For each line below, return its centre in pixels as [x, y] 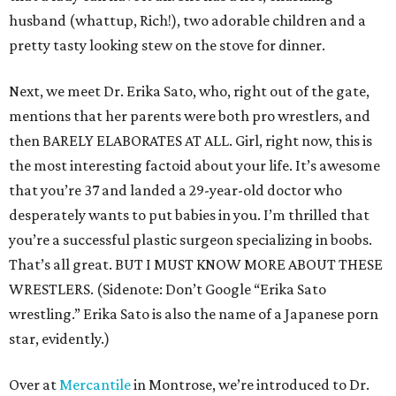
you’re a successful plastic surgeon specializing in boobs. [190, 240]
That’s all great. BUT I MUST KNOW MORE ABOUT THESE [196, 265]
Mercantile [95, 385]
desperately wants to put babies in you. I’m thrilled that [189, 215]
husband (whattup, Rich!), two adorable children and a [187, 21]
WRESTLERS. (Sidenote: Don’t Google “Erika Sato [168, 289]
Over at [34, 385]
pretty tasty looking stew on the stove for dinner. [167, 46]
